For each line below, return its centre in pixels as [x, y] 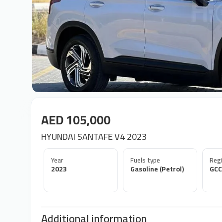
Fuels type [145, 160]
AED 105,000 [76, 120]
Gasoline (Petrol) [157, 169]
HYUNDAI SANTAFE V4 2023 [94, 137]
